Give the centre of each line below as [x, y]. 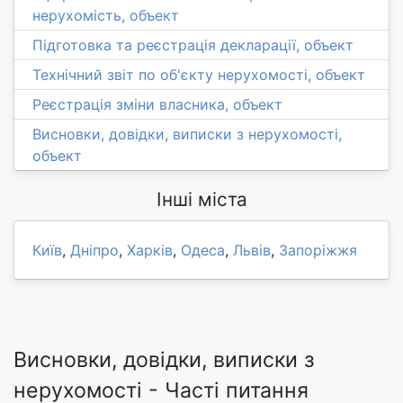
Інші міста [201, 199]
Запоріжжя [318, 250]
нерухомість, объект [106, 15]
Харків [150, 250]
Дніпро [94, 250]
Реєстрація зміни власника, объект [157, 104]
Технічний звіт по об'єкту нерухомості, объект [199, 74]
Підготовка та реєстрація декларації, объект [193, 45]
